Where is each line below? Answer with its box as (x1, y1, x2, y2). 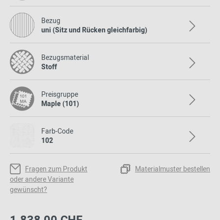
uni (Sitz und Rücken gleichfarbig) (41, 25, 147, 35)
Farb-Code (41, 126, 73, 137)
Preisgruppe (41, 89, 78, 100)
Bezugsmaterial (41, 53, 89, 63)
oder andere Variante (10, 174, 74, 185)
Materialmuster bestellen (135, 164, 210, 174)
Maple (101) (41, 99, 79, 109)
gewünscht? (10, 185, 47, 195)
